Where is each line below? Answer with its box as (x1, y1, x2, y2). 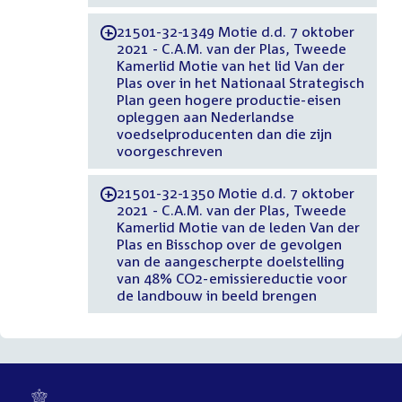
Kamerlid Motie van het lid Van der (116, 57, 345, 74)
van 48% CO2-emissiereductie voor (116, 269, 346, 286)
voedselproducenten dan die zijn (116, 125, 332, 142)
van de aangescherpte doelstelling (116, 252, 345, 269)
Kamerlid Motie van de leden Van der (116, 218, 360, 235)
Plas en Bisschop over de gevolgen (116, 235, 342, 252)
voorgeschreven (116, 142, 223, 159)
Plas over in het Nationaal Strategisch (116, 74, 364, 91)
